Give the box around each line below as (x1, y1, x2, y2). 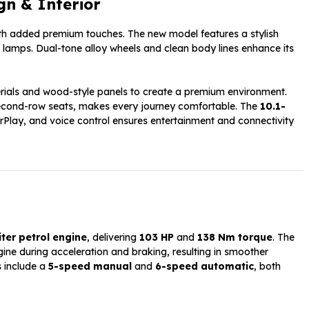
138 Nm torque (197, 230, 272, 243)
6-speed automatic (155, 259, 254, 272)
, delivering (87, 230, 139, 243)
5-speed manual (48, 259, 132, 272)
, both (254, 259, 281, 272)
